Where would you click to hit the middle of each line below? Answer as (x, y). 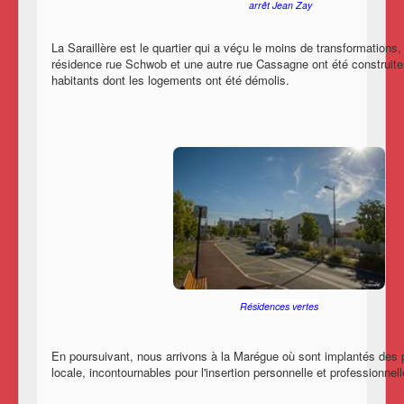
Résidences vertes (279, 306)
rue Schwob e (141, 64)
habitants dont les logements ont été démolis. (170, 80)
